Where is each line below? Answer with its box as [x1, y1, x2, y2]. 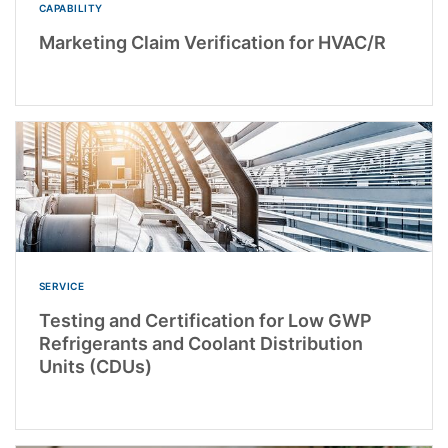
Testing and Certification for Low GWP [38, 309, 372, 331]
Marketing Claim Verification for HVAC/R [38, 31, 386, 53]
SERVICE [38, 279, 84, 292]
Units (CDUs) [38, 355, 152, 377]
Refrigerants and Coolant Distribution [38, 332, 363, 354]
